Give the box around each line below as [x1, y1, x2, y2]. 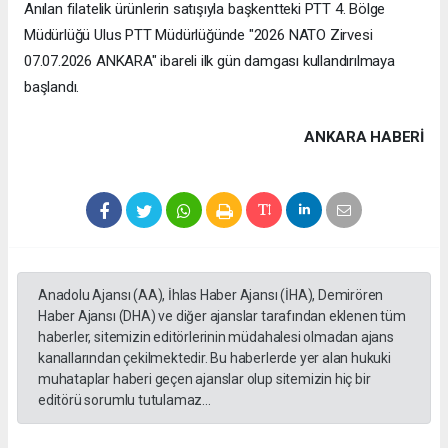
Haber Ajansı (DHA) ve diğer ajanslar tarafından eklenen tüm [38, 307, 406, 324]
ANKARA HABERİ [304, 127, 424, 146]
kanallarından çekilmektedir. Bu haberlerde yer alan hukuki [38, 349, 391, 366]
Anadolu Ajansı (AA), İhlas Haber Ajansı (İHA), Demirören [38, 286, 384, 303]
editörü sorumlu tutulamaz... [38, 391, 211, 408]
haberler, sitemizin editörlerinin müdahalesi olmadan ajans [38, 328, 394, 345]
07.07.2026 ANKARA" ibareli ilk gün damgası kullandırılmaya [24, 51, 395, 70]
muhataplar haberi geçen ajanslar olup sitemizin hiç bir [38, 370, 371, 387]
